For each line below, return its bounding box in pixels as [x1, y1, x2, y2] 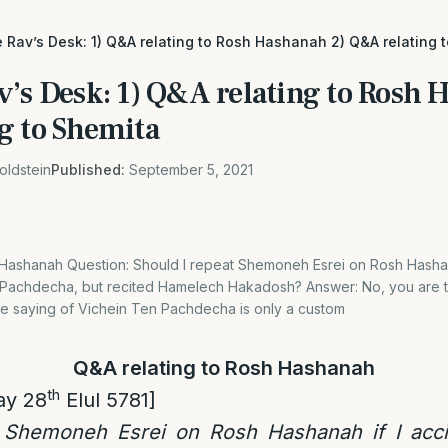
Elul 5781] [60, 388, 156, 412]
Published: [51, 161, 125, 178]
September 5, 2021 [129, 161, 253, 178]
